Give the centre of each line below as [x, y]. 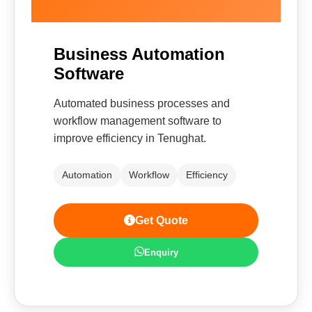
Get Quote [162, 220]
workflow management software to [138, 121]
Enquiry [161, 252]
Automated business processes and [142, 103]
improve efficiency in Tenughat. [130, 138]
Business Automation [139, 54]
